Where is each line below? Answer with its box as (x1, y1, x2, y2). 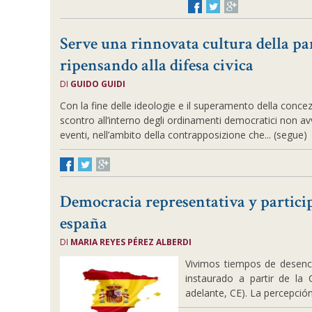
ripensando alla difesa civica (60, 54, 254, 76)
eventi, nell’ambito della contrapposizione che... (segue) (60, 128, 308, 141)
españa (60, 212, 108, 234)
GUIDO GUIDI (70, 78, 126, 90)
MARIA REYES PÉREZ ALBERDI (70, 236, 192, 248)
